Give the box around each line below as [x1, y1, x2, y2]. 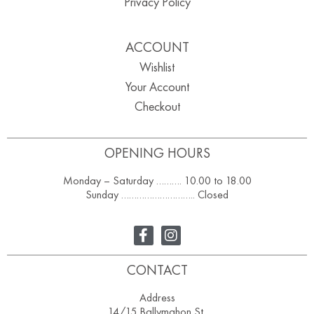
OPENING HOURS [104, 144, 210, 163]
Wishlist [139, 59, 175, 76]
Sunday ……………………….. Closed [86, 187, 228, 203]
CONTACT [126, 261, 188, 280]
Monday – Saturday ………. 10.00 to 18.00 [62, 173, 252, 189]
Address [139, 290, 175, 306]
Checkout [134, 98, 180, 115]
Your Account [125, 78, 189, 95]
